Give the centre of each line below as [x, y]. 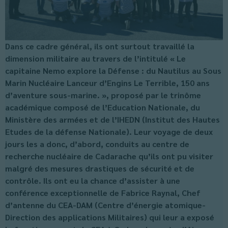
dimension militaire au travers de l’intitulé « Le [95, 58]
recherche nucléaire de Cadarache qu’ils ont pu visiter [109, 156]
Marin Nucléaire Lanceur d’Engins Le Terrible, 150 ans [107, 83]
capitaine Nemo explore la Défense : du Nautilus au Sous [113, 70]
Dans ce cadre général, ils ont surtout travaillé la [100, 46]
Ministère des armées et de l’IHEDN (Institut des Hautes [112, 119]
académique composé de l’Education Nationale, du [103, 107]
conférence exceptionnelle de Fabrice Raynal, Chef [103, 193]
